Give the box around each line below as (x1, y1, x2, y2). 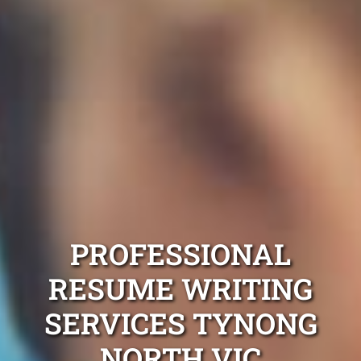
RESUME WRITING (48, 269, 313, 309)
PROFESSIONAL (70, 234, 291, 274)
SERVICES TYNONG (44, 304, 317, 343)
